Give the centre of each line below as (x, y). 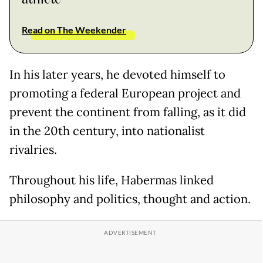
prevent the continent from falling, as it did (128, 112)
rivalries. (33, 150)
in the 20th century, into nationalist (107, 131)
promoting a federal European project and (125, 94)
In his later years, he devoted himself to (117, 75)
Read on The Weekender (74, 30)
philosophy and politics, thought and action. (130, 199)
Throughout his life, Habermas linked (112, 181)
